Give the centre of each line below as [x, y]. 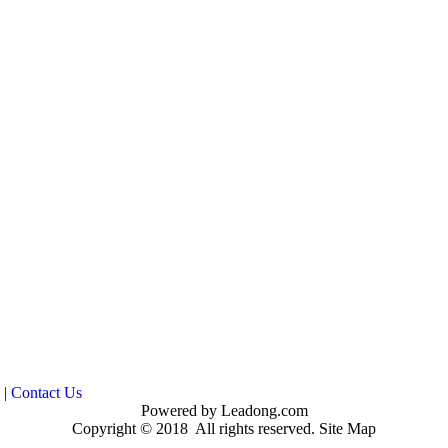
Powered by [178, 410]
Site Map [347, 428]
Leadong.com [262, 410]
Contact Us [46, 392]
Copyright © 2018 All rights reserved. [195, 428]
